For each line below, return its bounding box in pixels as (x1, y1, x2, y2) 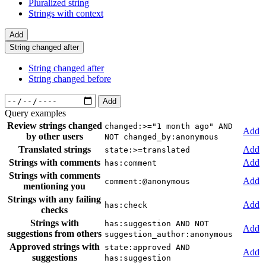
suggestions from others (7, 229, 102, 239)
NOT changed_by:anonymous (104, 132, 218, 142)
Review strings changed (7, 121, 102, 131)
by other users (26, 131, 83, 142)
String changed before (28, 74, 111, 84)
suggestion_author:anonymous (104, 230, 233, 239)
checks (41, 205, 68, 216)
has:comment (104, 159, 157, 168)
